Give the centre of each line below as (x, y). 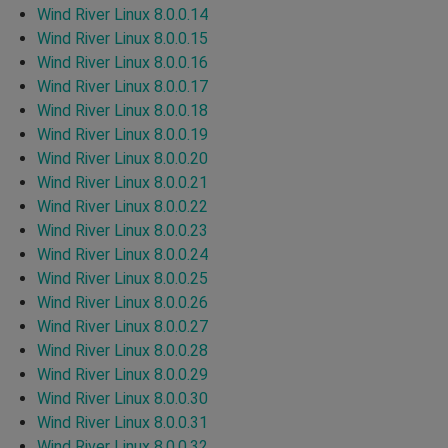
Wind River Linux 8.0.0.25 (122, 278)
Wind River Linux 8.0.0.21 (122, 182)
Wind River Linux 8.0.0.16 (122, 62)
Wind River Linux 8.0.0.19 (122, 134)
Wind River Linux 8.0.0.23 (122, 230)
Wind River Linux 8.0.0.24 (122, 254)
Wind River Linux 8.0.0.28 (122, 350)
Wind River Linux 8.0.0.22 (122, 206)
